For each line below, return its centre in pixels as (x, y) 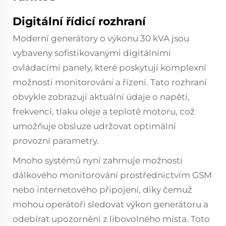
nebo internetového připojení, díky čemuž (102, 190)
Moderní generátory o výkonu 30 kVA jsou (101, 38)
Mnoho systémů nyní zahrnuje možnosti (98, 160)
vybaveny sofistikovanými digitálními (92, 53)
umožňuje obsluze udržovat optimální (94, 126)
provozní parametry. (56, 141)
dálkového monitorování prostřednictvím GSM (112, 175)
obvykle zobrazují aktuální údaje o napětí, (101, 97)
